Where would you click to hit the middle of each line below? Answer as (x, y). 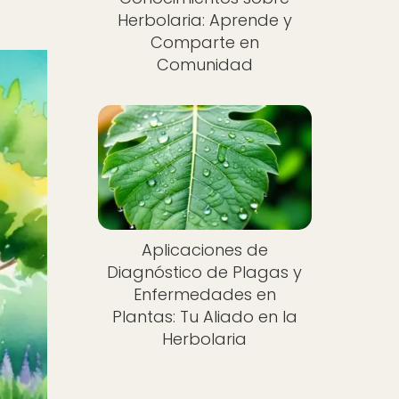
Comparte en (204, 42)
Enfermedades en (204, 295)
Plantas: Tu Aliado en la (204, 317)
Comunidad (204, 64)
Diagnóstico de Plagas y (205, 273)
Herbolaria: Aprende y (204, 20)
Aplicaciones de (204, 250)
